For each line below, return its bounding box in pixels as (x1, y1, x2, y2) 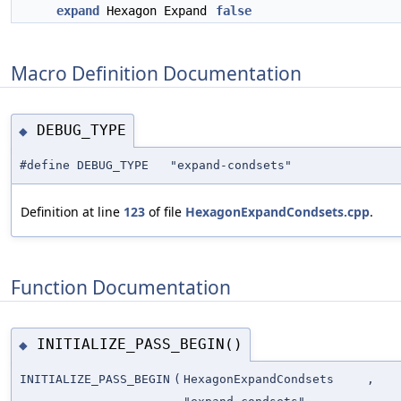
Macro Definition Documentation (11, 60, 302, 86)
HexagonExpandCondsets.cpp (185, 202, 370, 220)
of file (145, 202, 185, 220)
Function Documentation (11, 274, 231, 300)
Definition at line (21, 202, 124, 220)
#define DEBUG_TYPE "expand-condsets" (20, 158, 292, 172)
